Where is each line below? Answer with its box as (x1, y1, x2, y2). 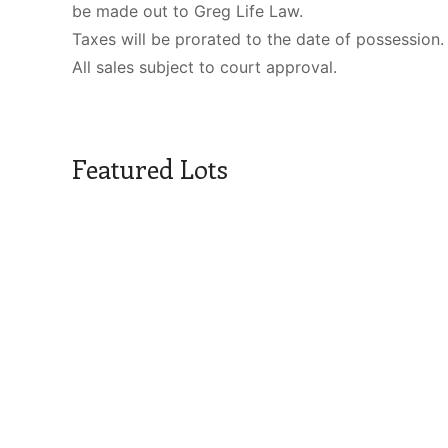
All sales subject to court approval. (72, 56, 337, 77)
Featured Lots (72, 150, 228, 186)
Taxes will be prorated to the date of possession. (72, 28, 444, 49)
